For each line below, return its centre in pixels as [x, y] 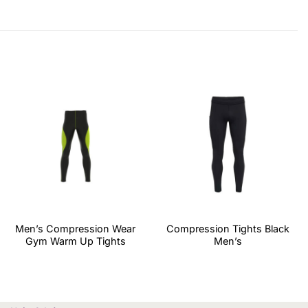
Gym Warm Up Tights [75, 241]
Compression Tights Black [228, 229]
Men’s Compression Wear [76, 229]
